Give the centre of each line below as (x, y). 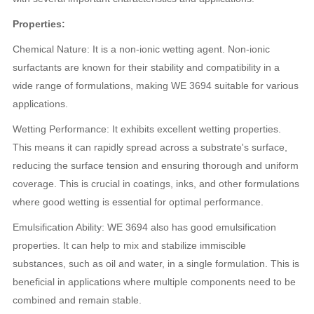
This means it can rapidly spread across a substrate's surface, (150, 147)
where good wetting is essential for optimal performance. (138, 202)
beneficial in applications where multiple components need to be (155, 282)
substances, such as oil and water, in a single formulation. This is (156, 264)
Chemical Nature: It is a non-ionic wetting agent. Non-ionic (142, 49)
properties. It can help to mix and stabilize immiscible (130, 245)
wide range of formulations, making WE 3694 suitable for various (156, 86)
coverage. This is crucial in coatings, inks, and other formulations (156, 184)
